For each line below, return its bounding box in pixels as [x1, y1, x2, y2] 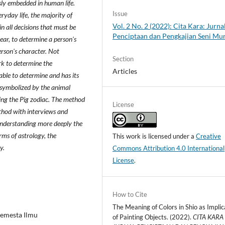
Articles [113, 67, 138, 76]
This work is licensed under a [113, 132, 196, 141]
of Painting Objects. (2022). [113, 213, 193, 221]
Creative [196, 132, 221, 141]
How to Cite [113, 190, 148, 199]
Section [113, 55, 134, 63]
